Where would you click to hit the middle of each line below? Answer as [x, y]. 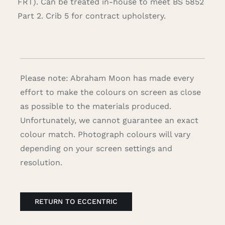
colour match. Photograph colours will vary [105, 135]
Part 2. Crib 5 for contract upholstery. [91, 16]
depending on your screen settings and [96, 149]
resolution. [41, 163]
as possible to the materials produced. [95, 106]
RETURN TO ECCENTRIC [76, 202]
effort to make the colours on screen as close [110, 92]
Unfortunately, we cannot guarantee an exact [109, 121]
